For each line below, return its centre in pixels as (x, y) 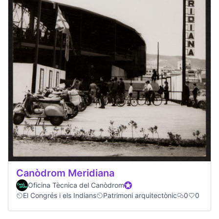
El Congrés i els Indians (60, 195)
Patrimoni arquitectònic (140, 195)
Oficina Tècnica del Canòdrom (76, 185)
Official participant (153, 185)
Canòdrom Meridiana (65, 173)
